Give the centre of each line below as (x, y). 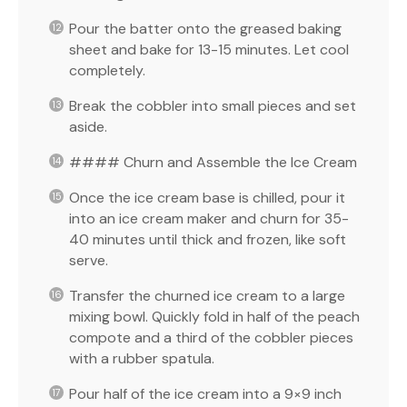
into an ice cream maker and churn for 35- (209, 218)
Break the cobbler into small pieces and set (213, 105)
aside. (88, 126)
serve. (89, 260)
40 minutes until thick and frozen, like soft (208, 239)
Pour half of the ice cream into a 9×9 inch (205, 393)
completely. (107, 70)
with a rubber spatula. (142, 358)
